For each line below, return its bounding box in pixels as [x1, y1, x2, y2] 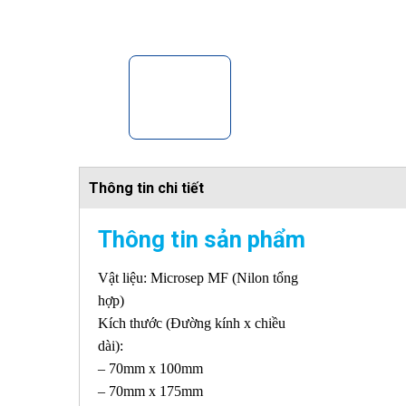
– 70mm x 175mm [98, 382, 203, 399]
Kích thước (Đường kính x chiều [98, 314, 285, 331]
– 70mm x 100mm [98, 360, 203, 376]
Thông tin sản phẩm [98, 226, 305, 254]
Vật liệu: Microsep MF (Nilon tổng [98, 269, 298, 285]
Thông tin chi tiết [89, 179, 204, 198]
